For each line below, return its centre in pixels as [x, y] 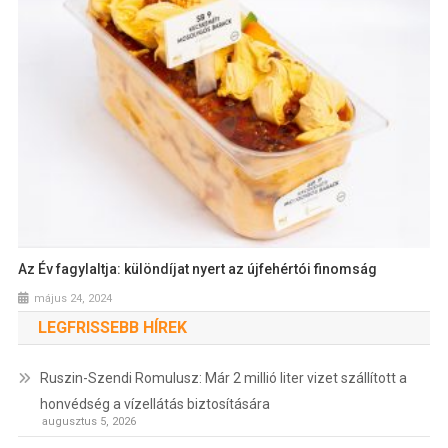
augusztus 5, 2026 [88, 421]
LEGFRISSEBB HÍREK [112, 327]
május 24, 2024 [73, 298]
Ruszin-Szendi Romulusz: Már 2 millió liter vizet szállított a [223, 377]
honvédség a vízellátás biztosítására [154, 403]
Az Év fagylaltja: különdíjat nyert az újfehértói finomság [198, 268]
